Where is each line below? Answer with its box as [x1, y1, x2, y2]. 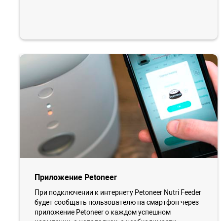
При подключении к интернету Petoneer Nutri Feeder [35, 188, 201, 196]
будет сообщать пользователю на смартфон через [35, 198, 199, 206]
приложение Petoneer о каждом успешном [35, 208, 171, 216]
